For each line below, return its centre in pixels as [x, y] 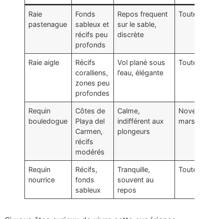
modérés [90, 152]
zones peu [93, 83]
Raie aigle [44, 63]
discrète [131, 35]
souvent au [136, 180]
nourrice [42, 180]
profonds [91, 45]
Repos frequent [143, 14]
